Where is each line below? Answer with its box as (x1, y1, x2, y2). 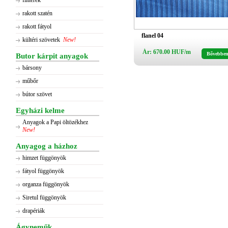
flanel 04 (141, 32, 163, 39)
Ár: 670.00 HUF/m (142, 48, 191, 55)
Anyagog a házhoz (16, 142, 77, 150)
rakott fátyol (22, 23, 51, 30)
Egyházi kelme (16, 106, 65, 115)
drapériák (22, 207, 45, 214)
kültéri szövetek (22, 36, 60, 43)
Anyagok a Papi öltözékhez (22, 119, 90, 126)
